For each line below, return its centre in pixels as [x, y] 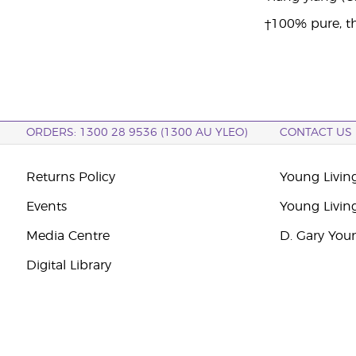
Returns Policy [70, 177]
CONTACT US [316, 133]
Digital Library [68, 265]
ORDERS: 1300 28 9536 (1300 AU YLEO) [136, 133]
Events [46, 207]
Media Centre [68, 236]
